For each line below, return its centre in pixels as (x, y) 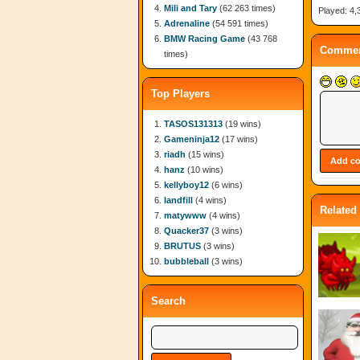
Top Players (180, 94)
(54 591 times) (239, 23)
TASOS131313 (193, 124)
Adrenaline (187, 23)
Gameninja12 (192, 139)
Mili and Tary (190, 8)
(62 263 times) (246, 8)
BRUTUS (182, 246)
